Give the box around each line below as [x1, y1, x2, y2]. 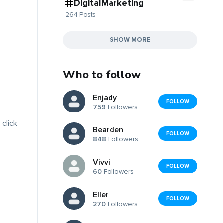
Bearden [93, 125, 123, 135]
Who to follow [63, 67, 141, 82]
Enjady [93, 93, 117, 103]
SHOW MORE [109, 35, 151, 44]
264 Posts [65, 10, 96, 19]
